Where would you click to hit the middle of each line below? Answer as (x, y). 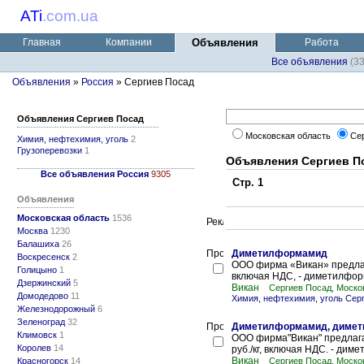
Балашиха (38, 244)
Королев (34, 348)
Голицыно (37, 270)
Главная (41, 42)
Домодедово (43, 296)
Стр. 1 (245, 182)
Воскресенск (43, 257)
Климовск (37, 335)
